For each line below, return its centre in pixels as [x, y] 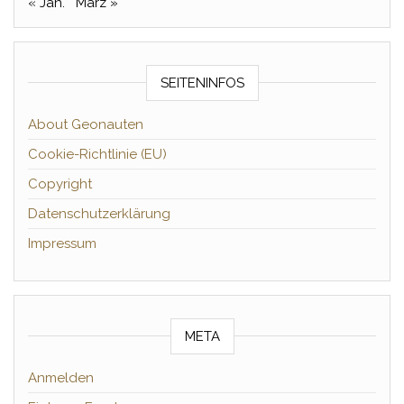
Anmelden [61, 378]
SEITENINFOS [202, 83]
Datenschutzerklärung [99, 214]
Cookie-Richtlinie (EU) [97, 154]
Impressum [62, 243]
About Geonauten [86, 124]
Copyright [60, 184]
